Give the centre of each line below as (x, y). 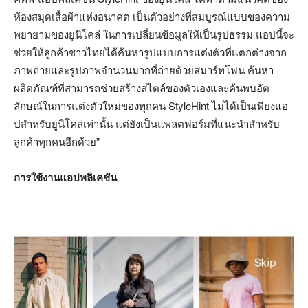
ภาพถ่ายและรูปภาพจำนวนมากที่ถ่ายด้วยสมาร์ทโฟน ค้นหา (144, 70)
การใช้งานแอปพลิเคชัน (65, 178)
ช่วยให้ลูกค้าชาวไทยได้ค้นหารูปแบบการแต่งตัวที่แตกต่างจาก (150, 52)
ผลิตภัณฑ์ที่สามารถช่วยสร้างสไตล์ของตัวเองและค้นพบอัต (142, 88)
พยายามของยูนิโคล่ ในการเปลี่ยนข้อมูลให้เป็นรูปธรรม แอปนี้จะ (154, 34)
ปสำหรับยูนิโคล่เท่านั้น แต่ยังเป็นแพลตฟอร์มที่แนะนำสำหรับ (147, 124)
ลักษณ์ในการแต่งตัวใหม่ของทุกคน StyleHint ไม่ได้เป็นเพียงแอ (151, 106)
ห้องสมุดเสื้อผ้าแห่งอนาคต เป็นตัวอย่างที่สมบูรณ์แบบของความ (152, 16)
